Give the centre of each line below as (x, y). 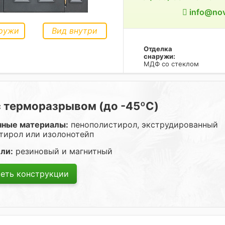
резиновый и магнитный (63, 151)
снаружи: (159, 56)
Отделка (158, 49)
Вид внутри (75, 31)
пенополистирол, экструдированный (143, 125)
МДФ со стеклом (171, 64)
